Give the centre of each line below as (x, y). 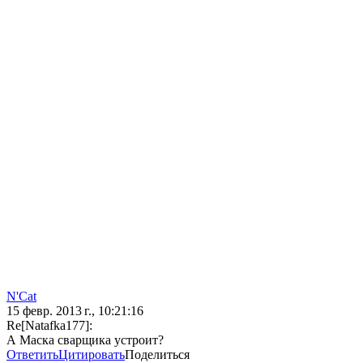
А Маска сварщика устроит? (85, 340)
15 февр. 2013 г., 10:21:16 (75, 311)
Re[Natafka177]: (49, 326)
